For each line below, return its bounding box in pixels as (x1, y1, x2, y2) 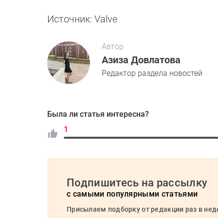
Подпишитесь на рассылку (67, 177, 208, 189)
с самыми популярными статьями (67, 189, 198, 199)
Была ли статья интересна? (47, 109, 149, 119)
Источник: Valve (47, 13, 117, 25)
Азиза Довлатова (102, 54, 181, 66)
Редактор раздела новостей (102, 69, 202, 78)
